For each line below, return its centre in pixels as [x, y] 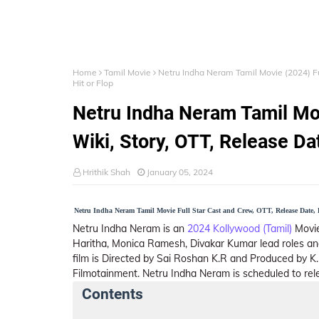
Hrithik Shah [106, 172]
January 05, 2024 [180, 172]
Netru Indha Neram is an [130, 229]
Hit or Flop [93, 83]
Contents [113, 294]
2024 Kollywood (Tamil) [240, 229]
